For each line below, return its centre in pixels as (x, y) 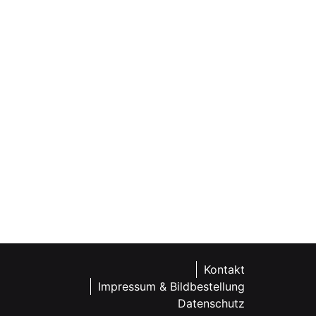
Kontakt (225, 270)
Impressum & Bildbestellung (172, 287)
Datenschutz (212, 304)
